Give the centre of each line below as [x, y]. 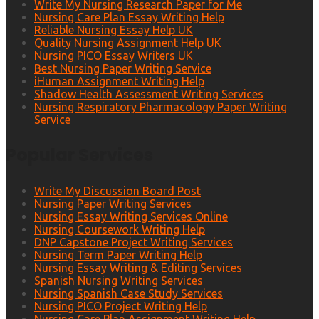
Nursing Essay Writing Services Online [131, 217]
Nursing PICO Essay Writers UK [114, 56]
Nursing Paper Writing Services [113, 204]
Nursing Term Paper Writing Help [118, 255]
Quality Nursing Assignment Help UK [128, 43]
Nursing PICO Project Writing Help [121, 307]
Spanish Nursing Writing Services [119, 281]
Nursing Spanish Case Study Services [129, 294]
